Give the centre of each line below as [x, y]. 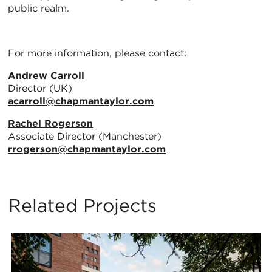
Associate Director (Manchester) [85, 137]
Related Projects [82, 206]
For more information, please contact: [97, 53]
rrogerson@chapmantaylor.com [87, 149]
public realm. [39, 8]
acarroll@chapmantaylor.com [81, 101]
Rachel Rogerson [50, 124]
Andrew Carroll [46, 76]
